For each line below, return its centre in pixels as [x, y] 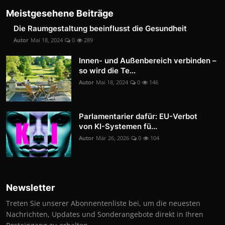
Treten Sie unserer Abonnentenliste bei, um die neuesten [103, 203]
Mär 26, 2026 [113, 138]
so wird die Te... [107, 71]
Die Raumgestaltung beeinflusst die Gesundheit [100, 29]
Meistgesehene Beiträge [60, 14]
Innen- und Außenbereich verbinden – [148, 61]
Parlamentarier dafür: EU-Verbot [138, 117]
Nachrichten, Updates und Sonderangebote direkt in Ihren [105, 214]
